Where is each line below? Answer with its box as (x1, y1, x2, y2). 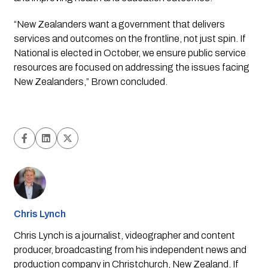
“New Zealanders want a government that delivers (13, 19, 225, 29)
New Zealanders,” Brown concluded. (13, 76, 167, 87)
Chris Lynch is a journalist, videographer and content (13, 230, 235, 240)
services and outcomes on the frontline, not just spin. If (13, 33, 246, 44)
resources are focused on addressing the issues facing (13, 62, 249, 72)
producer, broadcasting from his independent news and (13, 244, 246, 255)
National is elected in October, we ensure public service (13, 47, 246, 58)
